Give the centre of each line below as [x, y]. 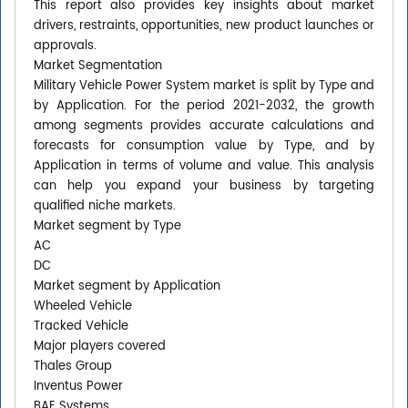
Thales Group [73, 367]
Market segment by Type [107, 227]
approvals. [65, 46]
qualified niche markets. [105, 207]
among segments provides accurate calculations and [204, 127]
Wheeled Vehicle [83, 307]
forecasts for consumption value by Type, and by [204, 147]
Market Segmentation [98, 66]
